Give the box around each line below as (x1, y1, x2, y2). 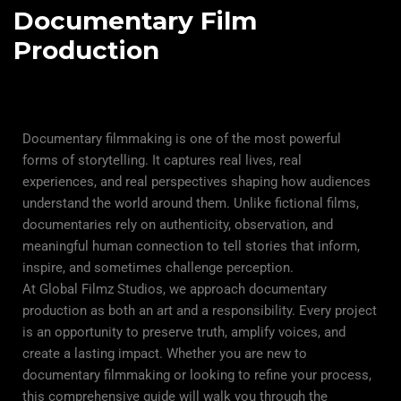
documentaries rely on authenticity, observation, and (22, 216, 333, 233)
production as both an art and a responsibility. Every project (22, 302, 377, 319)
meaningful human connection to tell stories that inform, (22, 237, 360, 254)
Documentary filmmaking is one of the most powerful (22, 130, 341, 147)
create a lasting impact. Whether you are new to (22, 345, 307, 362)
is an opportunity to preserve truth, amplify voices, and (22, 323, 346, 340)
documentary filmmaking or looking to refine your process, (22, 366, 371, 383)
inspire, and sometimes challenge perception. (22, 259, 294, 276)
